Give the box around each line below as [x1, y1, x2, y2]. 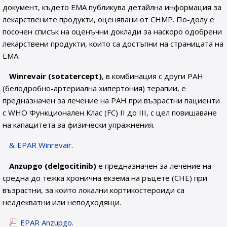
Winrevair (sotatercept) [9, 71, 102, 81]
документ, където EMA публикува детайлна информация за [3, 2, 221, 12]
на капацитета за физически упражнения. [3, 120, 155, 130]
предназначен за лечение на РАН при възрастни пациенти [3, 95, 220, 105]
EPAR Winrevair [17, 140, 72, 150]
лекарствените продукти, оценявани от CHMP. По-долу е [3, 14, 214, 24]
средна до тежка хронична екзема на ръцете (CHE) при [3, 173, 207, 183]
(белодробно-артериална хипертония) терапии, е [3, 83, 186, 93]
